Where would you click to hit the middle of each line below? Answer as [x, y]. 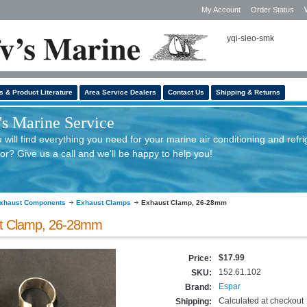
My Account [221, 10]
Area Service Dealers [120, 92]
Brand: [198, 287]
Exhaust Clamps [103, 202]
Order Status [272, 10]
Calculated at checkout [261, 301]
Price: [200, 258]
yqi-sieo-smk [250, 38]
